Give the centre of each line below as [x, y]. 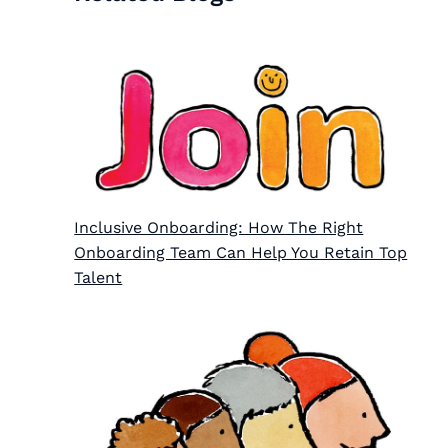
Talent [98, 277]
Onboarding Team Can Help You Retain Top [241, 252]
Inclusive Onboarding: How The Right [219, 227]
